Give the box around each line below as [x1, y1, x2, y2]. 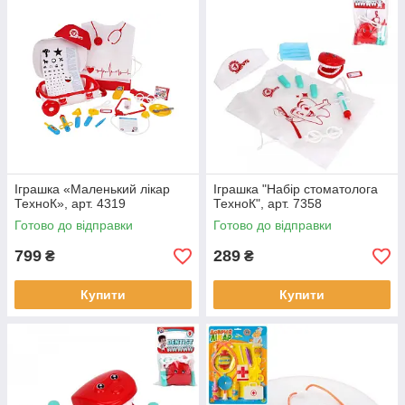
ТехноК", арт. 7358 [213, 196, 322, 211]
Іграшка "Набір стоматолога [213, 182, 378, 196]
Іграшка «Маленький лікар [14, 182, 170, 196]
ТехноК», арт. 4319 [14, 196, 126, 211]
